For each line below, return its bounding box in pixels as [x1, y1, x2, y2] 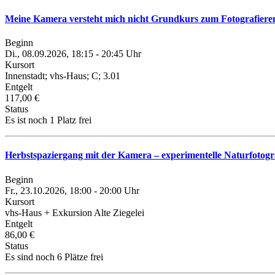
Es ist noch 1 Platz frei [5, 115, 91, 126]
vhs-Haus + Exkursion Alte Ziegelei [5, 207, 144, 218]
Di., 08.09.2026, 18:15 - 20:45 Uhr [5, 48, 141, 60]
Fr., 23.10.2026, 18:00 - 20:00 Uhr [5, 185, 139, 196]
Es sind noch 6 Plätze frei [5, 251, 103, 262]
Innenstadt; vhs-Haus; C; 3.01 [5, 71, 120, 82]
